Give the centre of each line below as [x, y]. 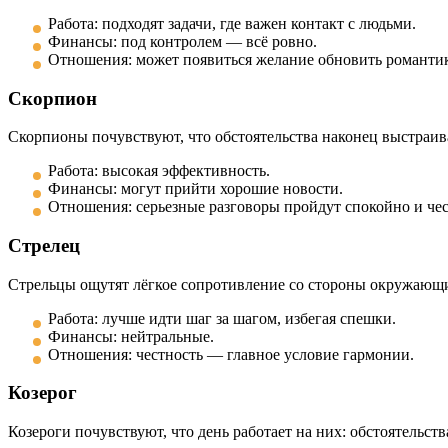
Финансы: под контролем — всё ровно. [182, 41]
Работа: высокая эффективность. [159, 171]
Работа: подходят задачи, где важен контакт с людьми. [232, 23]
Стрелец [44, 245]
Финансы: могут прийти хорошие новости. [195, 189]
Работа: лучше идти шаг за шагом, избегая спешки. [222, 318]
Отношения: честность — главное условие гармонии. [231, 354]
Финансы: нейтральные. [131, 336]
